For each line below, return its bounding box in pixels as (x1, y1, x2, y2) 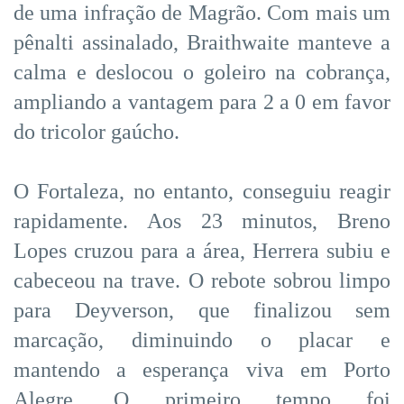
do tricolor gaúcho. (14, 119, 179, 143)
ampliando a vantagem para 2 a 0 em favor (14, 89, 390, 114)
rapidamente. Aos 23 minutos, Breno (14, 208, 390, 233)
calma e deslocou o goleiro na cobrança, (14, 60, 390, 84)
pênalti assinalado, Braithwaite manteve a (14, 30, 390, 54)
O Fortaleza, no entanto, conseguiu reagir (14, 179, 390, 203)
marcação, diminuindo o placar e (14, 327, 390, 352)
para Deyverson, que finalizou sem (14, 298, 390, 322)
